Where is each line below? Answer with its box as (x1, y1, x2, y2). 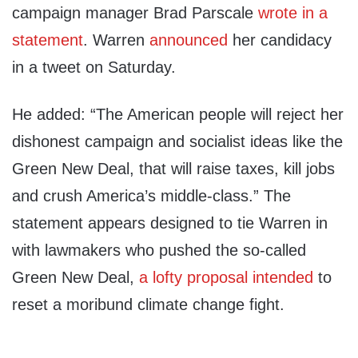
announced (149, 31, 233, 50)
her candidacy (233, 31, 332, 50)
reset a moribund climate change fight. (12, 296, 284, 314)
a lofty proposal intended (139, 268, 313, 287)
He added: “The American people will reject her (12, 105, 344, 124)
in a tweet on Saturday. (12, 58, 176, 77)
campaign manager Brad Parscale (12, 4, 258, 22)
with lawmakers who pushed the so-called (12, 241, 306, 260)
